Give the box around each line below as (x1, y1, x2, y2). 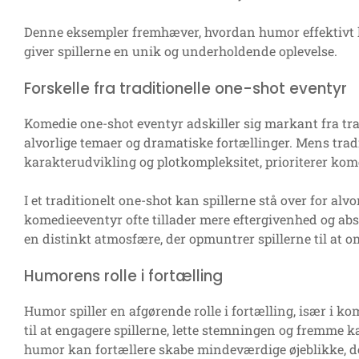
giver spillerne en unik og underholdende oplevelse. (24, 42, 337, 60)
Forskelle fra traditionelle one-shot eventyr (24, 78, 347, 100)
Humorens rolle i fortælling (24, 265, 223, 288)
